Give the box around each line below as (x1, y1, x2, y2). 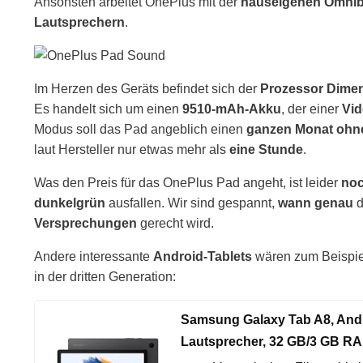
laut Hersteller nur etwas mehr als (34, 143, 229, 156)
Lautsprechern (34, 15, 125, 29)
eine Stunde (229, 143, 303, 156)
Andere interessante (34, 250, 153, 263)
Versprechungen (34, 216, 137, 230)
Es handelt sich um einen (34, 102, 182, 116)
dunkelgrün (34, 196, 105, 210)
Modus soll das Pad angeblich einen (34, 122, 246, 136)
